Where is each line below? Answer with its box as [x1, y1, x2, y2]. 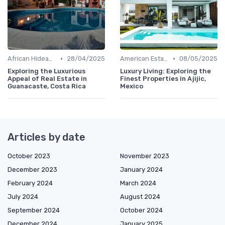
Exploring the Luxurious [8, 67, 85, 75]
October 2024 [120, 206, 163, 214]
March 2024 [120, 179, 156, 187]
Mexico [120, 82, 143, 90]
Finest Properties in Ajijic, [120, 75, 206, 83]
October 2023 [8, 152, 50, 160]
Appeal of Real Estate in [8, 75, 87, 83]
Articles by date [8, 131, 85, 144]
